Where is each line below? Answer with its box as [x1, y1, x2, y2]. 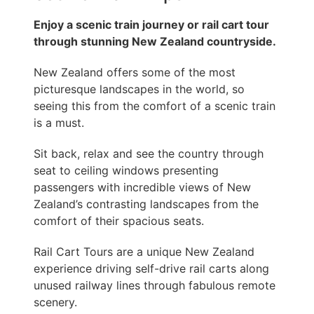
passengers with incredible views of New [34, 180, 251, 195]
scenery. [34, 295, 77, 310]
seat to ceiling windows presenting [34, 163, 219, 178]
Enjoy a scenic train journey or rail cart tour [34, 18, 269, 32]
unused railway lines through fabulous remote [34, 278, 275, 293]
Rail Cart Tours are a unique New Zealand [34, 245, 254, 259]
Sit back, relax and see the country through [34, 146, 264, 161]
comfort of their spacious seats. [34, 214, 204, 228]
